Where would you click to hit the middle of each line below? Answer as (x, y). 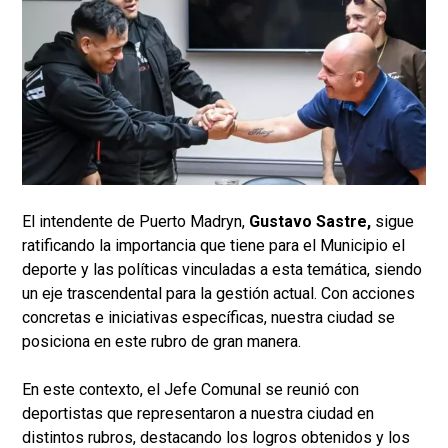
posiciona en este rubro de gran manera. (161, 342)
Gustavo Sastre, (310, 222)
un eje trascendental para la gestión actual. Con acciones (218, 294)
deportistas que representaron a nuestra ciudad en (198, 414)
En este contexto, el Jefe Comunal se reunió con (190, 390)
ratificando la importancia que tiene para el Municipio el (213, 246)
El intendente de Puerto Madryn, (135, 222)
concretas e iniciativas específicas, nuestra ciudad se (208, 318)
